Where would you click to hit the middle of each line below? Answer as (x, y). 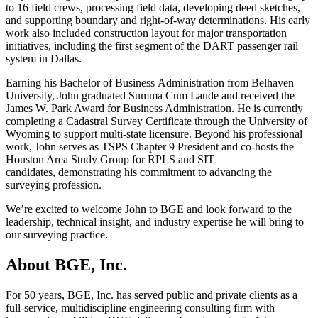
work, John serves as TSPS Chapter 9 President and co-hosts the (150, 147)
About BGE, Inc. (66, 264)
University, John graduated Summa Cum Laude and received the (150, 95)
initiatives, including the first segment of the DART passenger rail (152, 46)
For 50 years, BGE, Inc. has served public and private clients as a (152, 295)
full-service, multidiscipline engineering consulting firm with (140, 307)
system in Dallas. (46, 59)
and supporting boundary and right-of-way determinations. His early (158, 20)
